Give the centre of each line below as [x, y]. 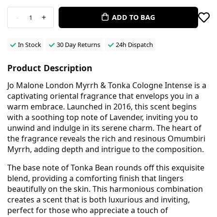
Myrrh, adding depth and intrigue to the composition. [106, 149]
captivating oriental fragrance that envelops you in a [103, 96]
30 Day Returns [78, 44]
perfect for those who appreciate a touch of [88, 210]
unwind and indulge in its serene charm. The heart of [104, 128]
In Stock [30, 44]
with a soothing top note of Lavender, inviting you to [103, 117]
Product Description [50, 68]
